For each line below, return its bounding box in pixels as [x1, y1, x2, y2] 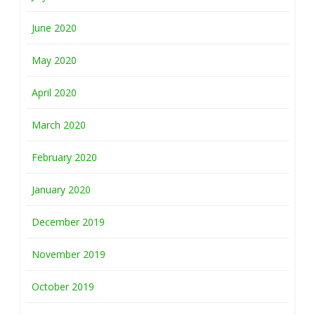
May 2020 [32, 53, 77, 67]
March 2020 [32, 118, 86, 131]
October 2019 [32, 280, 94, 293]
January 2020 [32, 183, 91, 196]
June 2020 [32, 21, 77, 34]
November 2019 [32, 247, 105, 261]
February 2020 [32, 150, 97, 164]
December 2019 [32, 215, 105, 229]
